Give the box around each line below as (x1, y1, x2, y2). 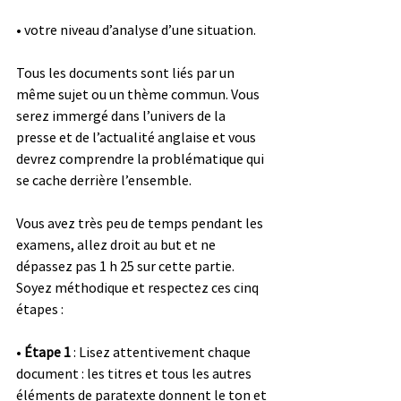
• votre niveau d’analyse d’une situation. (16, 20, 256, 38)
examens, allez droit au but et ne (16, 235, 218, 253)
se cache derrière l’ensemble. (16, 170, 192, 189)
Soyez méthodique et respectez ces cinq (16, 277, 261, 296)
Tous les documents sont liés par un (16, 63, 237, 81)
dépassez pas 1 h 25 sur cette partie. (16, 256, 237, 275)
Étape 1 (24, 342, 71, 361)
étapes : (16, 299, 64, 318)
